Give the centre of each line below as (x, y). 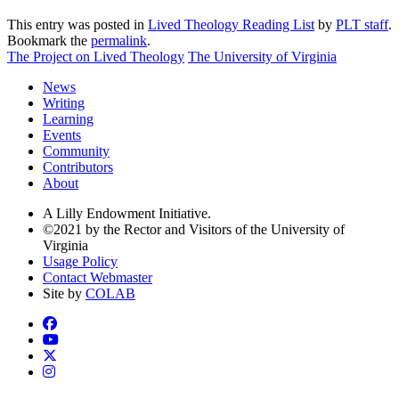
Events (62, 135)
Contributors (78, 167)
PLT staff (362, 25)
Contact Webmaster (98, 278)
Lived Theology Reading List (231, 25)
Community (76, 151)
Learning (68, 119)
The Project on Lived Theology (96, 57)
